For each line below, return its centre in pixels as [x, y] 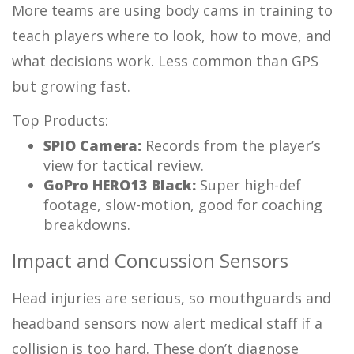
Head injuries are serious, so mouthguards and [171, 298]
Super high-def [250, 185]
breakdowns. [87, 224]
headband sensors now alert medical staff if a [167, 323]
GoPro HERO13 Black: [122, 185]
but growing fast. [71, 86]
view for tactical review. [124, 165]
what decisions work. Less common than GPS [165, 60]
